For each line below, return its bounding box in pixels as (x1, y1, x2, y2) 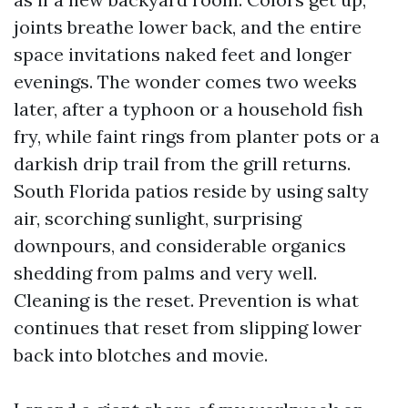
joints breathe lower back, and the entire (14, 15, 362, 38)
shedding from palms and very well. (14, 261, 317, 284)
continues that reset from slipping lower (14, 316, 362, 339)
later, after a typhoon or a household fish (14, 97, 363, 120)
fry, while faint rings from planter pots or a (14, 125, 380, 148)
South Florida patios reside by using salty (14, 179, 369, 202)
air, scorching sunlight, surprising (14, 207, 301, 229)
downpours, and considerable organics (14, 234, 346, 257)
